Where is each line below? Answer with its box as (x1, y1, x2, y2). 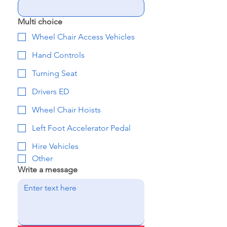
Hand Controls (32, 50, 85, 60)
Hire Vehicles (32, 141, 79, 151)
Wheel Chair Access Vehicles (32, 32, 135, 42)
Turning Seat (32, 68, 77, 78)
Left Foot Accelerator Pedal (32, 123, 131, 133)
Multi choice (18, 17, 62, 26)
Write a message (18, 165, 78, 174)
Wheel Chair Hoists (32, 105, 101, 115)
